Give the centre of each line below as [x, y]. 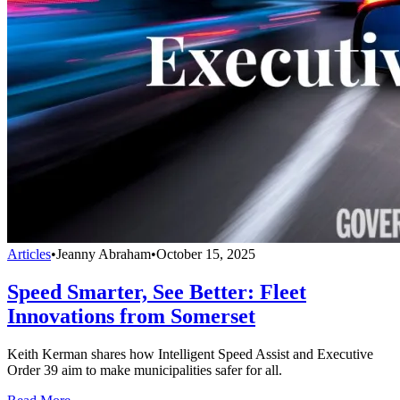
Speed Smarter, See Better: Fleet [157, 292]
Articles [29, 254]
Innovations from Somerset [131, 316]
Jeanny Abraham [104, 254]
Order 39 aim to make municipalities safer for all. [145, 370]
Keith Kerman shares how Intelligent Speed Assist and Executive [190, 354]
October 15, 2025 [206, 254]
